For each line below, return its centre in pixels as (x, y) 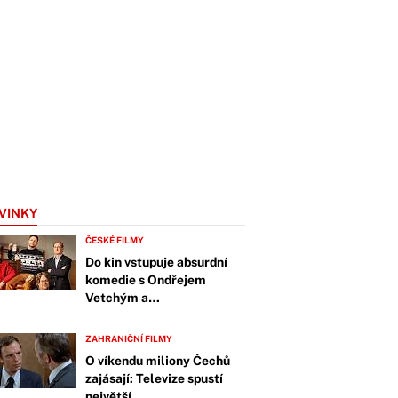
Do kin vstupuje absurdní (156, 262)
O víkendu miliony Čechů (158, 361)
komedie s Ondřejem (146, 280)
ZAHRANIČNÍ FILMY (129, 338)
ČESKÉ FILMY (115, 240)
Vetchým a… (122, 298)
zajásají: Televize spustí (154, 378)
